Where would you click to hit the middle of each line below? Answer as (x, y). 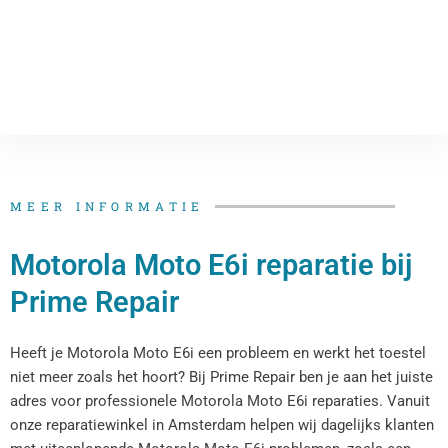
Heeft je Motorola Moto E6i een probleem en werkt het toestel (218, 353)
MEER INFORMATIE (107, 206)
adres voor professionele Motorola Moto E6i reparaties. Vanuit (220, 401)
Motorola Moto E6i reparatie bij (211, 265)
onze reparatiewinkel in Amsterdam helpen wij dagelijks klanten (222, 425)
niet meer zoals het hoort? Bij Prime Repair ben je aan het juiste (221, 377)
